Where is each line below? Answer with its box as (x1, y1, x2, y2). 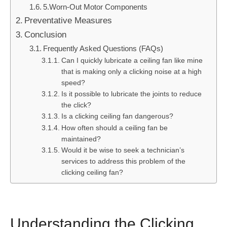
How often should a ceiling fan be (61, 123, 168, 132)
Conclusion (24, 29, 67, 40)
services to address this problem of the (61, 157, 186, 165)
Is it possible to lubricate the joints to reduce (61, 89, 202, 98)
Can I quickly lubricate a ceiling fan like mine (61, 56, 203, 64)
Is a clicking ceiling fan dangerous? (61, 111, 174, 120)
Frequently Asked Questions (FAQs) (43, 44, 164, 53)
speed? (61, 78, 86, 87)
